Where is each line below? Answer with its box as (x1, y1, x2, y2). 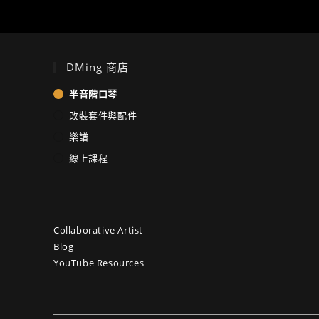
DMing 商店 (66, 60, 129, 75)
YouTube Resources (53, 256, 145, 270)
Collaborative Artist (53, 224, 143, 237)
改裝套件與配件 (69, 109, 137, 122)
